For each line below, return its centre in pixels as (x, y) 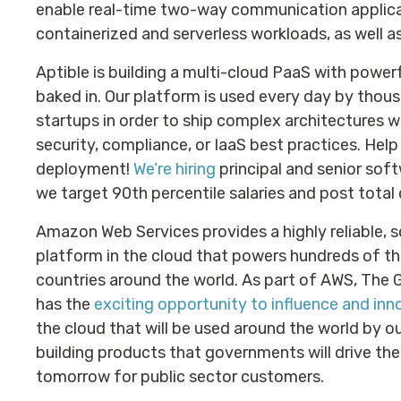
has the (65, 304)
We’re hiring (175, 169)
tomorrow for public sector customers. (180, 377)
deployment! (85, 169)
